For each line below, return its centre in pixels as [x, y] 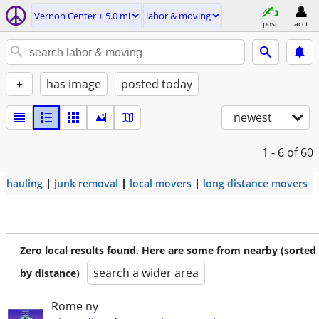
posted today [157, 84]
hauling [25, 183]
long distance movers [255, 183]
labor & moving [178, 16]
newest [253, 117]
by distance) [50, 273]
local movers [161, 183]
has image [74, 84]
